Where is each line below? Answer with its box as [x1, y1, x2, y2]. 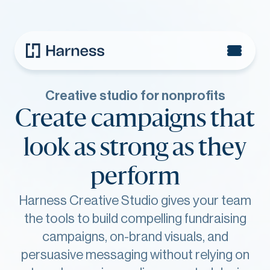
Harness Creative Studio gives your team [19, 194, 251, 207]
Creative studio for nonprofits [45, 89, 225, 102]
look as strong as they [24, 136, 246, 160]
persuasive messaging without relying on [20, 248, 250, 262]
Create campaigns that [15, 107, 255, 131]
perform [90, 165, 180, 189]
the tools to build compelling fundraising [24, 212, 246, 225]
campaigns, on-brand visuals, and [42, 230, 228, 243]
